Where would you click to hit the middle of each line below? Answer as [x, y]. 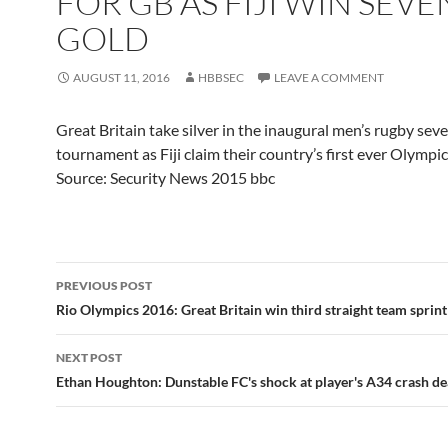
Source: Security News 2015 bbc [165, 177]
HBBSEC [221, 77]
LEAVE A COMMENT [329, 77]
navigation [117, 313]
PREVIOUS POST [104, 285]
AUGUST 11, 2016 [121, 77]
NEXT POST [89, 357]
